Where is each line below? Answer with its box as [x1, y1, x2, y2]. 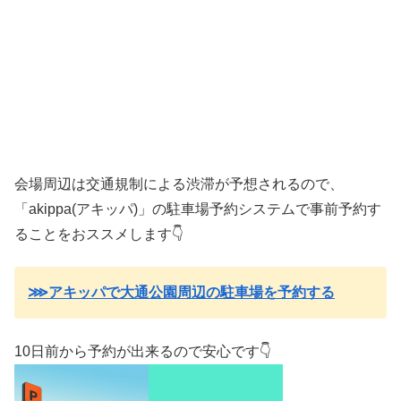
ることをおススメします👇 [14, 226, 183, 242]
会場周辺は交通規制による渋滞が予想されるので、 [14, 176, 344, 192]
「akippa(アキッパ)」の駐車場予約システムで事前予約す [14, 201, 381, 217]
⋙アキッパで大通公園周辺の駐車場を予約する [28, 285, 335, 301]
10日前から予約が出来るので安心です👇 [14, 343, 271, 359]
